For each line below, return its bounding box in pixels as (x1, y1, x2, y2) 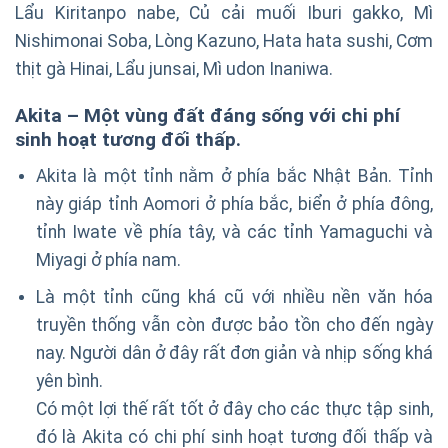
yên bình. (35, 371, 103, 392)
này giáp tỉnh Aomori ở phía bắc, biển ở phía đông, (35, 193, 433, 214)
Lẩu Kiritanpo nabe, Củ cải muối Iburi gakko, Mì (15, 3, 433, 24)
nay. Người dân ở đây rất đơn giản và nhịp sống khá (35, 343, 433, 364)
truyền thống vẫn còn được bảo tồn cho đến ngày (35, 315, 433, 336)
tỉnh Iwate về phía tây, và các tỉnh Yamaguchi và (35, 221, 433, 242)
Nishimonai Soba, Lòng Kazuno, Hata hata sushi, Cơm (15, 31, 433, 52)
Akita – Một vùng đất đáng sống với (15, 104, 341, 128)
